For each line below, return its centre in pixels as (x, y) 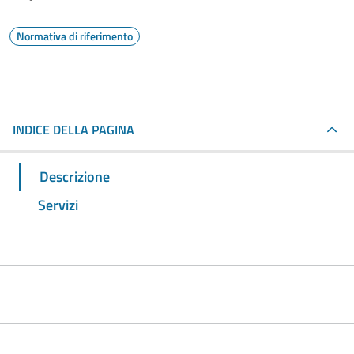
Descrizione (75, 176)
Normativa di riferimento (75, 36)
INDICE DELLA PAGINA (73, 130)
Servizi (58, 205)
